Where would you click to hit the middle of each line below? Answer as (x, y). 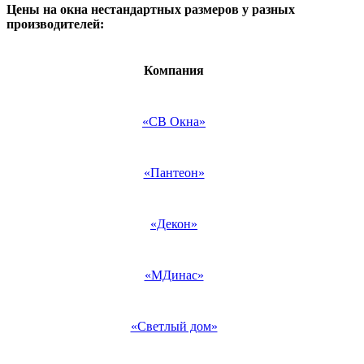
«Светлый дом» (174, 327)
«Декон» (174, 224)
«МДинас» (174, 275)
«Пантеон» (174, 173)
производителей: (55, 24)
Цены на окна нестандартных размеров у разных (151, 10)
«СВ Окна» (174, 122)
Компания (174, 71)
